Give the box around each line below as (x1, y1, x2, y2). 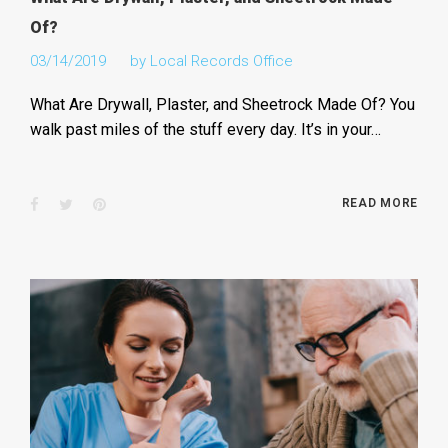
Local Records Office (149, 51, 293, 70)
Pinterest (104, 194, 164, 213)
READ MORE (341, 195, 419, 210)
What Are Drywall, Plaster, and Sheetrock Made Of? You (29, 94, 415, 114)
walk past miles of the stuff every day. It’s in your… (29, 119, 381, 139)
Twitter (71, 194, 118, 213)
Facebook (37, 194, 103, 213)
